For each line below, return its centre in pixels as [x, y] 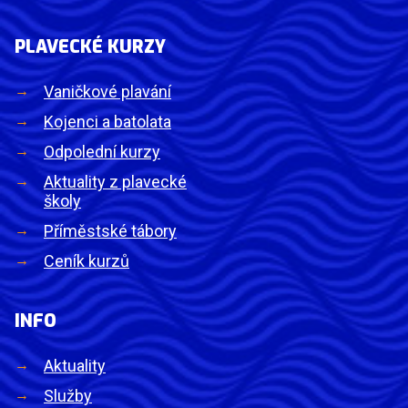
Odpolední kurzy [102, 151]
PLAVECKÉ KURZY [90, 46]
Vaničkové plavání [107, 91]
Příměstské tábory [110, 230]
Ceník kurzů [87, 260]
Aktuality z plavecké [115, 181]
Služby [68, 395]
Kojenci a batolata [107, 121]
